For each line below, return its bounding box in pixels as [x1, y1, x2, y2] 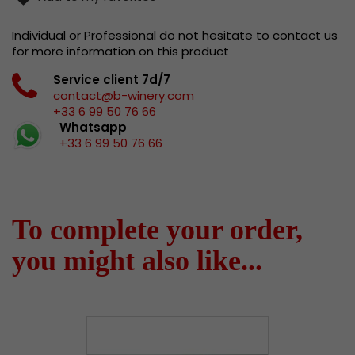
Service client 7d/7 [53, 71, 170, 89]
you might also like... [12, 245, 262, 277]
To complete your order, [12, 214, 303, 246]
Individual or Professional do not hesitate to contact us [12, 27, 338, 44]
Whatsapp [59, 119, 127, 136]
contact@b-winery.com [53, 87, 194, 105]
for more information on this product [12, 43, 229, 60]
